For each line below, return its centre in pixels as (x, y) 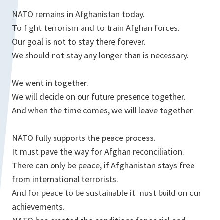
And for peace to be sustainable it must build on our (107, 193)
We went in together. (50, 83)
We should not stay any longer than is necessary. (100, 55)
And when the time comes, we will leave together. (103, 110)
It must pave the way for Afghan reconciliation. (98, 152)
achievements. (38, 207)
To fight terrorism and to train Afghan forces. (96, 28)
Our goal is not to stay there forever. (79, 42)
